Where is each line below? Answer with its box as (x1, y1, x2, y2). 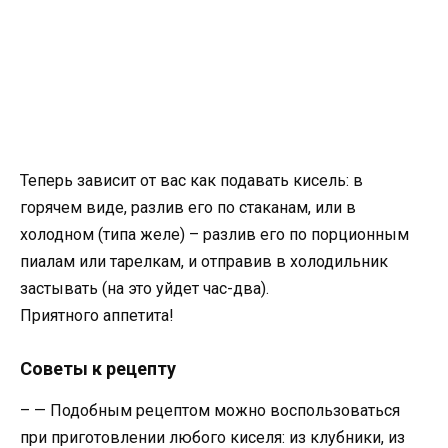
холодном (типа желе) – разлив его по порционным (20, 225, 409, 245)
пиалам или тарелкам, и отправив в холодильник (20, 252, 388, 272)
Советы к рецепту (20, 358, 176, 380)
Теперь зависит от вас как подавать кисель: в (20, 171, 363, 191)
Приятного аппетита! (20, 306, 174, 326)
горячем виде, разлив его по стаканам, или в (20, 198, 356, 218)
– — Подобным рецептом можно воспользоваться (20, 401, 400, 421)
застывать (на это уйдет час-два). (20, 279, 269, 299)
